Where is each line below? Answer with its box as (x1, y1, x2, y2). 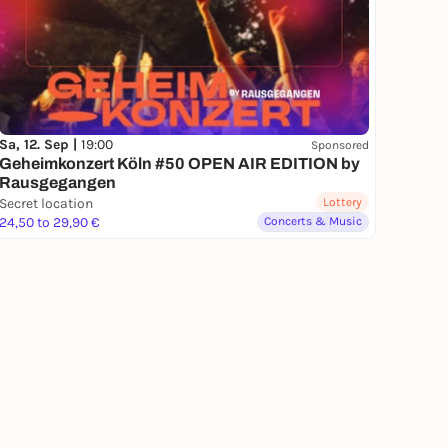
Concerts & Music (264, 214, 362, 229)
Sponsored (311, 137, 369, 152)
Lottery (323, 195, 362, 210)
